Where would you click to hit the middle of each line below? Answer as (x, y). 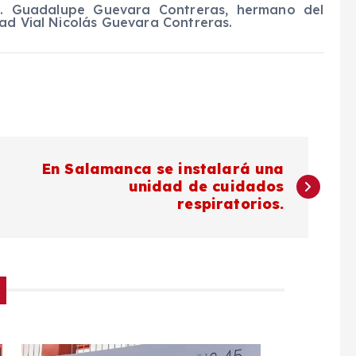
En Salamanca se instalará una (163, 168)
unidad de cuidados (206, 186)
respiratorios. (231, 203)
